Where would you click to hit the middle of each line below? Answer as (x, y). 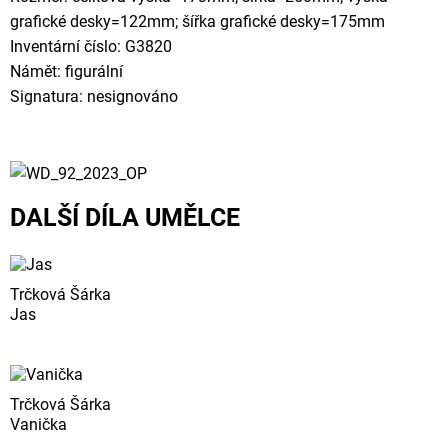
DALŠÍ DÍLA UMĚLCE (125, 217)
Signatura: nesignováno (94, 96)
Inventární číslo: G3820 (91, 46)
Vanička (38, 424)
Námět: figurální (66, 71)
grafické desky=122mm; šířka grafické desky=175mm (197, 21)
